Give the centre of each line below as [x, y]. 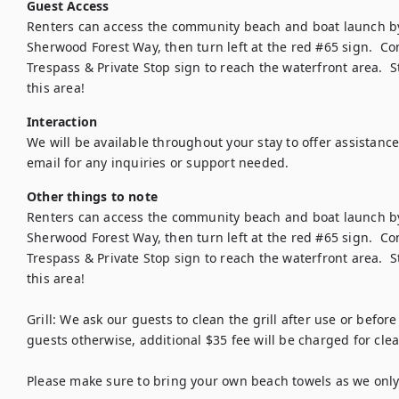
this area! [56, 278]
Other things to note [92, 196]
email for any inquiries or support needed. [158, 163]
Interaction [62, 122]
